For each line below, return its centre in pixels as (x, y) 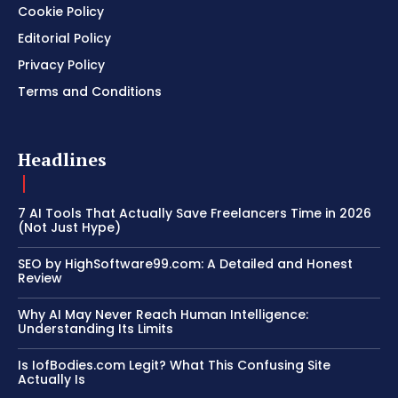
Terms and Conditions (90, 92)
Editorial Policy (64, 39)
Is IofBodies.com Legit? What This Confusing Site (174, 366)
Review (40, 279)
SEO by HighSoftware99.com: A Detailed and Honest (185, 264)
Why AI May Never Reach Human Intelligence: (163, 315)
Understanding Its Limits (96, 329)
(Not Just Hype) (69, 228)
